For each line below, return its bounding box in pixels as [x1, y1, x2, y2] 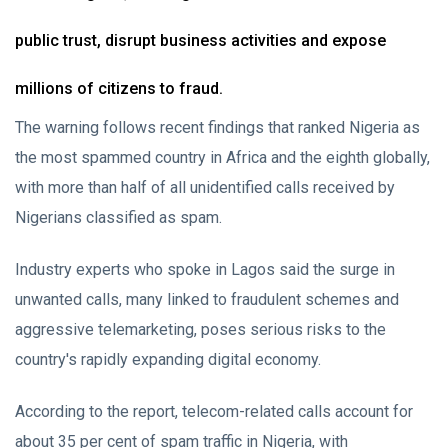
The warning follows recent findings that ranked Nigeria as [15, 118, 420, 137]
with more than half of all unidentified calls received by [15, 178, 395, 197]
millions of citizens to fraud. [15, 79, 223, 98]
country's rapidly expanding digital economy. [15, 350, 321, 369]
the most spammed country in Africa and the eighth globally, [15, 148, 430, 167]
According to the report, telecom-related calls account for [15, 402, 413, 421]
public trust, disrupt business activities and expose [15, 31, 386, 50]
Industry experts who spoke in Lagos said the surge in [15, 260, 395, 279]
